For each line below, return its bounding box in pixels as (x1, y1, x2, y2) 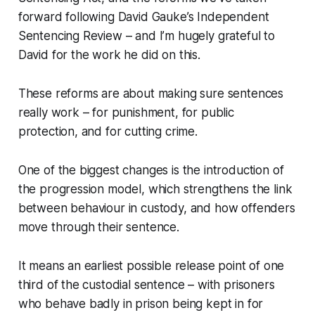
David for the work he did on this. (18, 48, 200, 63)
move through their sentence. (18, 220, 183, 235)
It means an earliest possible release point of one (18, 259, 285, 274)
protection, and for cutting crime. (18, 124, 201, 139)
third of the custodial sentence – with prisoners (18, 278, 275, 292)
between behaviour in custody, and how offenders (18, 201, 295, 216)
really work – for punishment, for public (18, 105, 234, 120)
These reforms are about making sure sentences (18, 86, 284, 101)
